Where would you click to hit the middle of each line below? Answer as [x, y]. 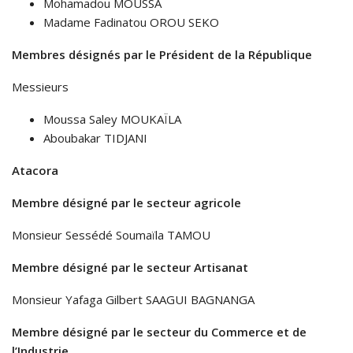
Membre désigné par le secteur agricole [128, 203]
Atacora [35, 171]
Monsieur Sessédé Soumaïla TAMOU [113, 235]
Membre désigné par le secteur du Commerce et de [159, 332]
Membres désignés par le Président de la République [162, 55]
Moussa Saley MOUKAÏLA [112, 119]
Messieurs [40, 87]
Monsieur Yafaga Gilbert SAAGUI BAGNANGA [135, 300]
